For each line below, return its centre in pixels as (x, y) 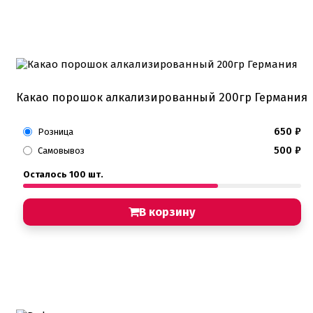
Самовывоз (61, 150)
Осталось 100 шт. (63, 174)
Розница (56, 131)
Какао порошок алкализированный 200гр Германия (162, 97)
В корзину (167, 212)
